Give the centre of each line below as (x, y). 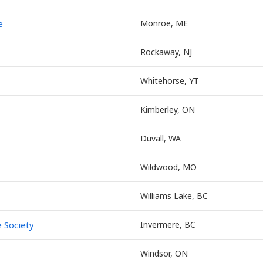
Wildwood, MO (168, 167)
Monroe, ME (164, 23)
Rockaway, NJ (166, 52)
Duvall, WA (161, 138)
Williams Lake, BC (174, 196)
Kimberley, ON (168, 109)
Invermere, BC (168, 225)
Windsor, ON (164, 253)
